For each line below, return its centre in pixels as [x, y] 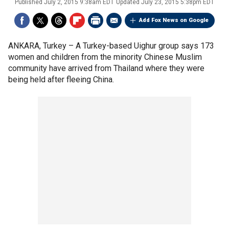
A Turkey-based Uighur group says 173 [145, 46]
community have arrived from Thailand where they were [106, 68]
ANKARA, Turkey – [42, 46]
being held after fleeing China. [61, 79]
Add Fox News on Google [174, 20]
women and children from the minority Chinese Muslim [105, 57]
